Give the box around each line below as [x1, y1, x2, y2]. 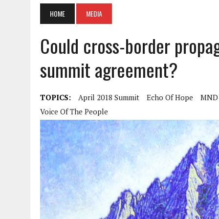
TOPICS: [40, 92, 71, 102]
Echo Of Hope [147, 92, 193, 102]
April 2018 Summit [78, 92, 139, 102]
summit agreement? [40, 55, 178, 83]
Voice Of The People [40, 106, 108, 116]
